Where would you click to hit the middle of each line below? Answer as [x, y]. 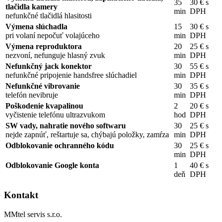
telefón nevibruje [32, 95]
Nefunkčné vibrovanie [43, 86]
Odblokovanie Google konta [52, 166]
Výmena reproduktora [44, 47]
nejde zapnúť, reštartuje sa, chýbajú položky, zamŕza [87, 135]
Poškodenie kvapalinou [44, 106]
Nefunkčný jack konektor [49, 66]
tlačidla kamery [31, 7]
